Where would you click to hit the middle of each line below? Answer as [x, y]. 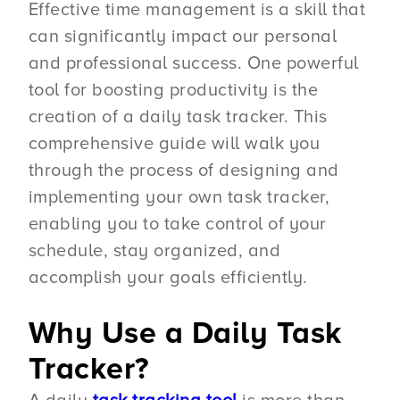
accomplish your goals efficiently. [168, 277]
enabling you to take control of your [177, 224]
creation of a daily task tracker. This [178, 117]
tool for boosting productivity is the [173, 90]
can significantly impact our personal [183, 36]
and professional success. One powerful [193, 63]
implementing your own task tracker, [179, 197]
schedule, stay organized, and [154, 250]
